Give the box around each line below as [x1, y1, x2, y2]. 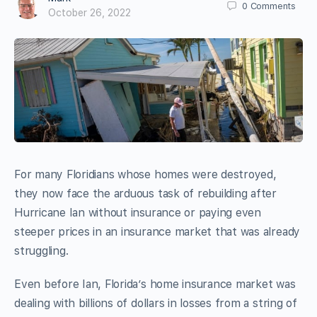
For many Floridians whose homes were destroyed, [14, 167, 277, 181]
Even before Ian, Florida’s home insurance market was [14, 277, 296, 291]
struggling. [14, 243, 69, 258]
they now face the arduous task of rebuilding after [14, 186, 277, 200]
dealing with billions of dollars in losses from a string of [14, 296, 297, 310]
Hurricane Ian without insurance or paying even [14, 205, 261, 219]
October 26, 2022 [48, 7, 131, 18]
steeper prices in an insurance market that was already [14, 224, 301, 238]
